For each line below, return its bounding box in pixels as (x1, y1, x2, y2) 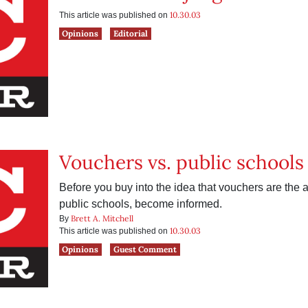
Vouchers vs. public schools (58, 150, 304, 175)
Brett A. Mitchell (70, 213, 133, 223)
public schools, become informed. (58, 198, 222, 210)
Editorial (113, 28, 148, 38)
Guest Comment (113, 244, 177, 254)
